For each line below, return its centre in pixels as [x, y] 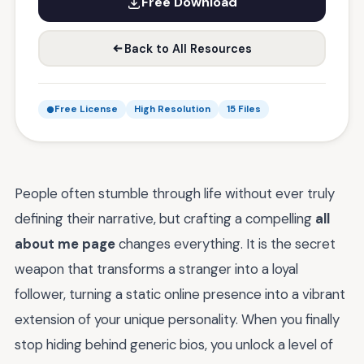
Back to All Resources [188, 48]
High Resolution [172, 109]
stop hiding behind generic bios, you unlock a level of [174, 344]
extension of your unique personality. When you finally [177, 319]
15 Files [244, 109]
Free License [86, 109]
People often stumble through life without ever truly [175, 193]
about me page [65, 244]
